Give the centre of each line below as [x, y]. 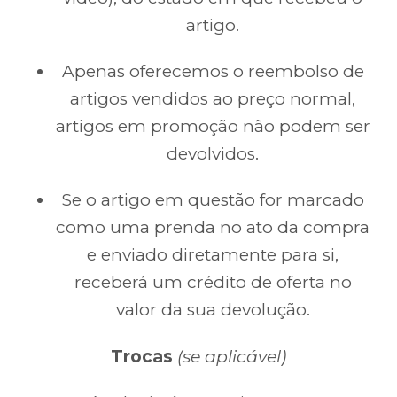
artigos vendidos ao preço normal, [213, 99]
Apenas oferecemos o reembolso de [213, 71]
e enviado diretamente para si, [213, 255]
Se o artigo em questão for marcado [213, 200]
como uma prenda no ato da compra [213, 228]
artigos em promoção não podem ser [213, 126]
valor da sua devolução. [213, 310]
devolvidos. [213, 154]
